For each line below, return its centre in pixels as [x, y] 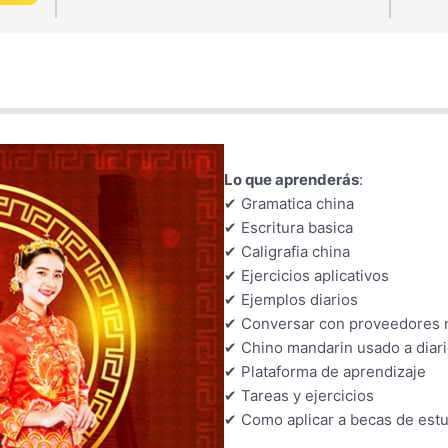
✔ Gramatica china [289, 203]
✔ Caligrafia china [287, 251]
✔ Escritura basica [288, 227]
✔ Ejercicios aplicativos [306, 275]
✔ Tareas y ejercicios [299, 395]
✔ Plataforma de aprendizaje [325, 371]
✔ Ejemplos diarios [291, 299]
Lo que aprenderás [291, 179]
